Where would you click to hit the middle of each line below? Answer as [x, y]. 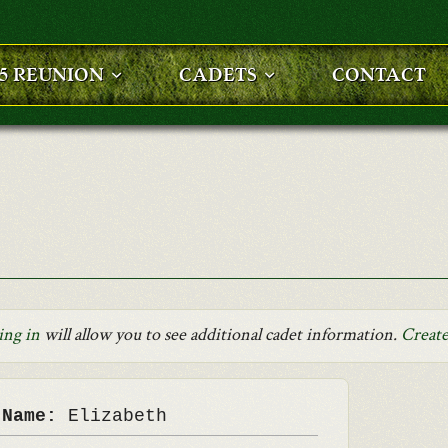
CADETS [218, 75]
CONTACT [379, 75]
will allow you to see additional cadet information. [220, 334]
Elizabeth [117, 416]
